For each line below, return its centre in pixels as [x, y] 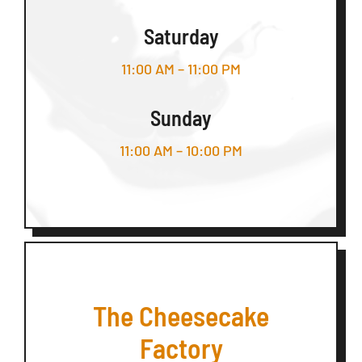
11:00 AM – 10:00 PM [181, 150]
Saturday [181, 36]
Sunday [181, 117]
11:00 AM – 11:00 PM [181, 68]
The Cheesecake [181, 316]
